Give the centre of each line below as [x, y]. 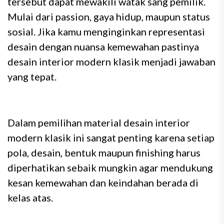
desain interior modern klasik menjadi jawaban [111, 61]
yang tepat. [32, 76]
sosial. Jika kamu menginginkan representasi [106, 31]
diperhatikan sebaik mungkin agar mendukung [110, 167]
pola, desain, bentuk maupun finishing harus [104, 152]
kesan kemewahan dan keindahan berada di [103, 182]
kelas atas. [30, 197]
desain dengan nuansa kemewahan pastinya [103, 46]
